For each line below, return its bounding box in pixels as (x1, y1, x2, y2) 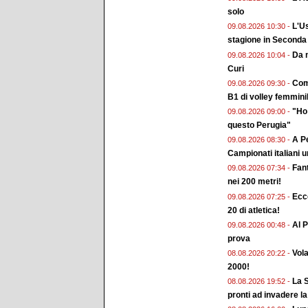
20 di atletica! (228, 205, 280, 215)
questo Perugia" (228, 120, 291, 130)
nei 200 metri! (228, 177, 281, 187)
